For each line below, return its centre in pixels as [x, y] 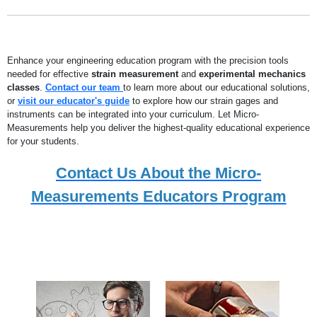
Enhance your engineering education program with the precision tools [148, 61]
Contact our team [84, 88]
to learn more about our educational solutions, [217, 88]
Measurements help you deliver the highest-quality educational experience [158, 128]
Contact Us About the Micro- [158, 173]
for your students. [43, 142]
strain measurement [135, 74]
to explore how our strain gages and [204, 101]
